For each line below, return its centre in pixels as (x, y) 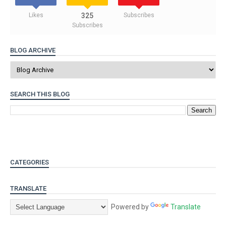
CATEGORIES (30, 162)
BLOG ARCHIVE (33, 50)
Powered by (129, 207)
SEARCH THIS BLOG (40, 94)
